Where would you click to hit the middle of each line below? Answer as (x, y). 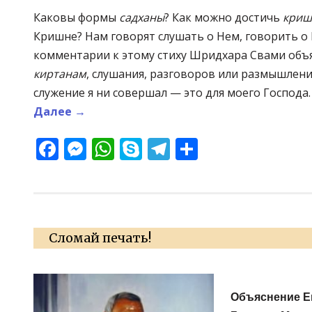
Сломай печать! (100, 238)
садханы (142, 17)
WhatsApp (168, 148)
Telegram (219, 148)
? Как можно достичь (224, 17)
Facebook (108, 148)
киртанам (60, 73)
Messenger (143, 148)
